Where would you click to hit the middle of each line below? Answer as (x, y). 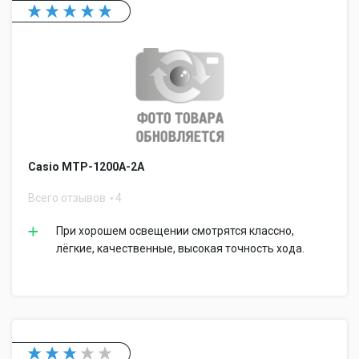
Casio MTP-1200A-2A (86, 167)
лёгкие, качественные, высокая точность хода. (180, 248)
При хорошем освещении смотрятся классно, (175, 231)
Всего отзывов (68, 198)
